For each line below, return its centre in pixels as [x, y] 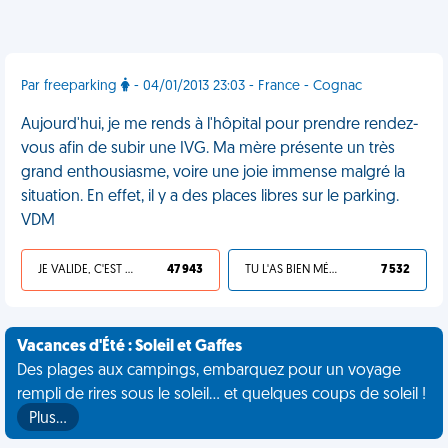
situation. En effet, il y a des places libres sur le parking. [210, 197]
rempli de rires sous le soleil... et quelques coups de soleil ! [221, 395]
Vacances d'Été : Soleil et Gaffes [129, 347]
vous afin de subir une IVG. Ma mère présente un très [208, 149]
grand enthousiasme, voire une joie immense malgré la [213, 173]
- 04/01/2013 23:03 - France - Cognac [246, 86]
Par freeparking [71, 86]
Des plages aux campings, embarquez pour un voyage [209, 371]
